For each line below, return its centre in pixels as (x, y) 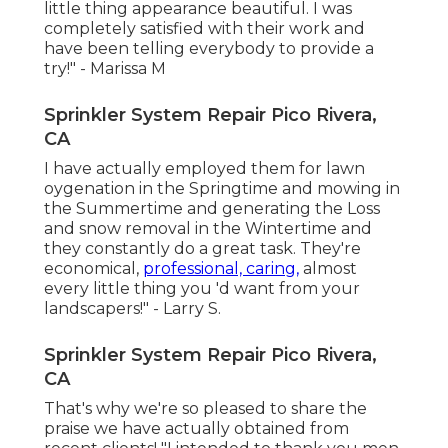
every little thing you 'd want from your (202, 289)
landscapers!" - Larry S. (132, 309)
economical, (93, 269)
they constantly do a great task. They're (202, 249)
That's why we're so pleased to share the (205, 409)
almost (328, 269)
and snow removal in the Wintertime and (208, 229)
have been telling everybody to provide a (209, 49)
